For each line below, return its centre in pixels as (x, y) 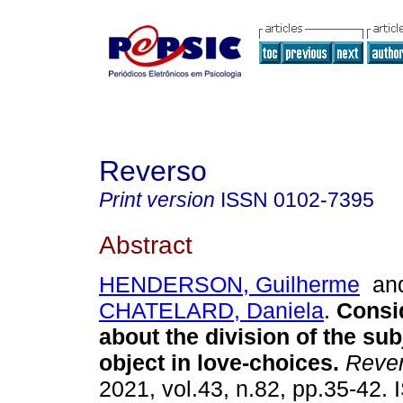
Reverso (153, 171)
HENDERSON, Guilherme (229, 285)
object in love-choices (216, 363)
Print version (157, 200)
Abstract (146, 244)
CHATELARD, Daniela (211, 311)
